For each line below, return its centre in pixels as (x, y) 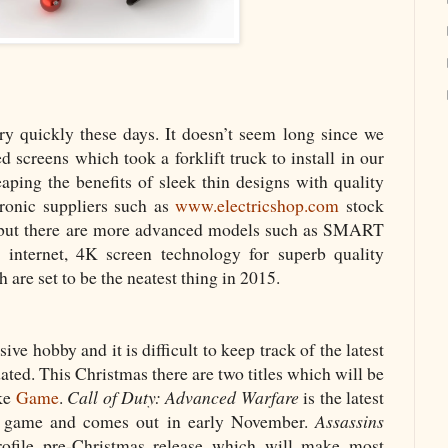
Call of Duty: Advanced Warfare (185, 397)
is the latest (344, 397)
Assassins (349, 421)
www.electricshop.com (257, 205)
